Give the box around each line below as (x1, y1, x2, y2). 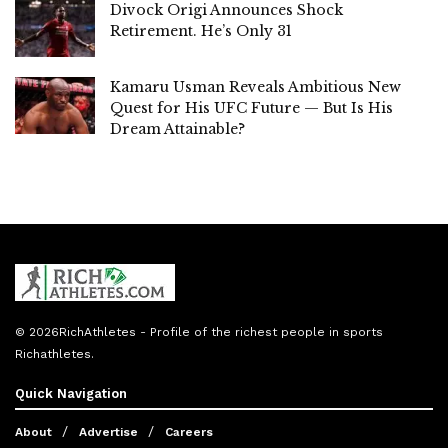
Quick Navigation (15, 386, 127, 402)
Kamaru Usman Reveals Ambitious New (110, 78, 401, 97)
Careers (165, 425, 213, 440)
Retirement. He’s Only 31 (110, 21, 292, 40)
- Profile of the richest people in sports (136, 325, 383, 340)
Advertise (79, 425, 138, 440)
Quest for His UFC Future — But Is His (110, 99, 393, 118)
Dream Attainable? (110, 120, 245, 139)
